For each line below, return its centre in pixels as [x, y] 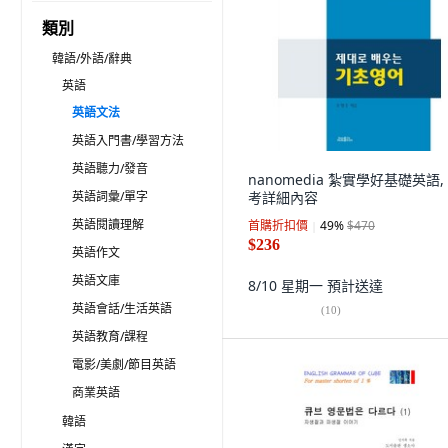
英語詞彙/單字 [110, 196]
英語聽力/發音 [110, 168]
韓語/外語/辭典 [92, 58]
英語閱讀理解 [108, 224]
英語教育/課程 [110, 336]
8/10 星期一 [287, 285]
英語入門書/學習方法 [128, 140]
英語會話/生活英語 [122, 308]
